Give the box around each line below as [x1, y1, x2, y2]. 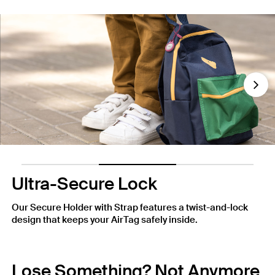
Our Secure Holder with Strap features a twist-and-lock [12, 201, 248, 214]
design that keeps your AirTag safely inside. [12, 213, 198, 226]
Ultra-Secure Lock [12, 172, 157, 195]
